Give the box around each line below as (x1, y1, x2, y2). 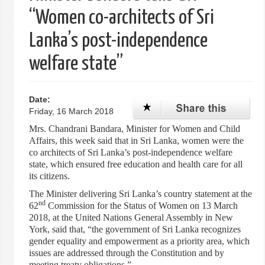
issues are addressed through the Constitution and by (28, 248, 224, 258)
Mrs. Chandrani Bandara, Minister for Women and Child (28, 124, 240, 134)
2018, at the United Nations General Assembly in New (28, 212, 233, 222)
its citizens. (28, 171, 70, 181)
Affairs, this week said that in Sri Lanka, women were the (28, 135, 244, 146)
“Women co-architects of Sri (28, 8, 214, 28)
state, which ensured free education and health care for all (28, 159, 243, 169)
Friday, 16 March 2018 (28, 106, 114, 116)
